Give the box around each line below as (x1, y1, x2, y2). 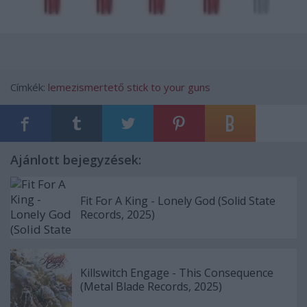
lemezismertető (48, 80, 124, 95)
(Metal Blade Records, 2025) (80, 279, 222, 295)
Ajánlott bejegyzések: (10, 151, 141, 169)
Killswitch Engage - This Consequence (80, 265, 273, 281)
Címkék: (10, 80, 48, 95)
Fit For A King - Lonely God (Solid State (80, 193, 275, 209)
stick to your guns (127, 80, 210, 95)
